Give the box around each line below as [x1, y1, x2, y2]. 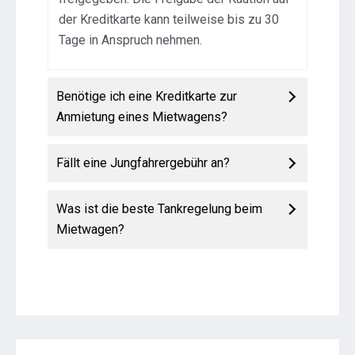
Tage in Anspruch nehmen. [59, 32, 203, 48]
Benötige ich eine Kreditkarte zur [56, 89, 237, 105]
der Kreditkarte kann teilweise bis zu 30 [59, 12, 280, 28]
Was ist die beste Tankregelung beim [56, 201, 262, 217]
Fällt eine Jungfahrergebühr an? [56, 155, 230, 171]
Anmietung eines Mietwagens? [56, 109, 227, 125]
